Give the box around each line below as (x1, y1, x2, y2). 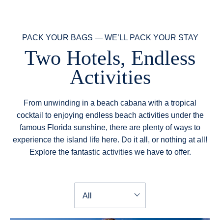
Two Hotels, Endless (25, 47, 195, 69)
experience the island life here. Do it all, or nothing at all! (13, 136, 207, 144)
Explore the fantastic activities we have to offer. (29, 148, 191, 156)
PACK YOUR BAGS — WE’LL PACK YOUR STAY (22, 33, 198, 42)
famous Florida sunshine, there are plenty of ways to (20, 123, 200, 132)
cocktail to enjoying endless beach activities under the (16, 111, 204, 119)
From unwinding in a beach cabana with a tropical (24, 99, 196, 107)
